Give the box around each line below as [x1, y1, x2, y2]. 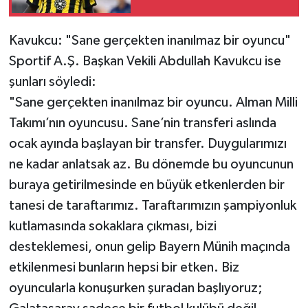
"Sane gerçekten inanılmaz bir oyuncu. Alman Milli [8, 95, 298, 109]
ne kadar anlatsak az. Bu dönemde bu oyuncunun [8, 157, 294, 171]
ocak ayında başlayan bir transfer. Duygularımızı [8, 136, 287, 151]
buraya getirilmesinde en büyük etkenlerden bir [8, 177, 285, 192]
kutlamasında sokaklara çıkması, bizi [8, 219, 217, 233]
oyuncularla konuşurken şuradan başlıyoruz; [8, 280, 263, 295]
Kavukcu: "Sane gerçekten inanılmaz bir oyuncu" [8, 33, 291, 47]
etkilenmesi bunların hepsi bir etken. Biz [8, 260, 239, 274]
